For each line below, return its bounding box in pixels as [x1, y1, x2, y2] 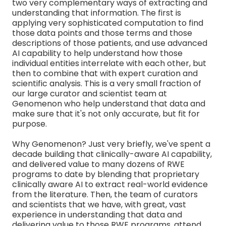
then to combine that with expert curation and [12, 67, 198, 79]
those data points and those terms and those [12, 27, 192, 39]
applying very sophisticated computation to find [12, 17, 203, 29]
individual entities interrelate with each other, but [12, 57, 206, 69]
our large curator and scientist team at [12, 87, 167, 99]
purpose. [12, 118, 47, 130]
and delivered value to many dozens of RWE [12, 158, 185, 170]
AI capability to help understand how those [12, 47, 183, 59]
